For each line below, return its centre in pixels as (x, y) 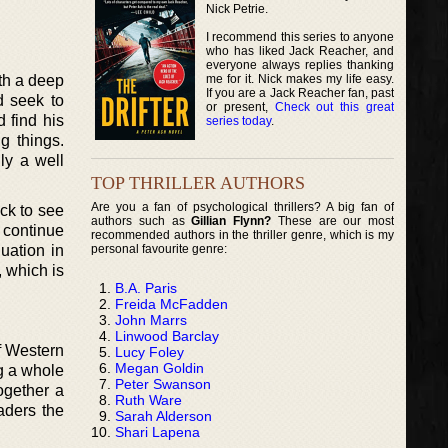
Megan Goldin (159, 367)
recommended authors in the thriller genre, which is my (243, 234)
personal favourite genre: (159, 248)
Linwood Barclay (167, 335)
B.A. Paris (146, 287)
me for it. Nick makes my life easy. (300, 78)
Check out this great (334, 106)
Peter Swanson (163, 383)
